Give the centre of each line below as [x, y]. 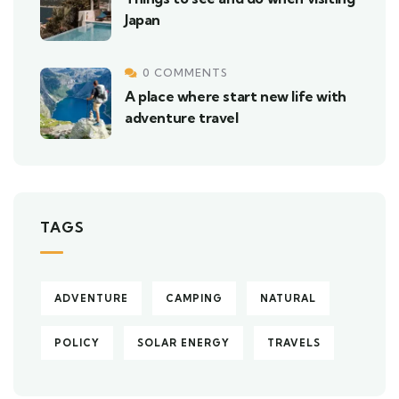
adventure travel [182, 118]
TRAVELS [294, 343]
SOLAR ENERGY [183, 343]
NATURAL [288, 298]
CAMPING [194, 298]
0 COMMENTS [185, 73]
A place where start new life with [236, 96]
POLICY [77, 343]
